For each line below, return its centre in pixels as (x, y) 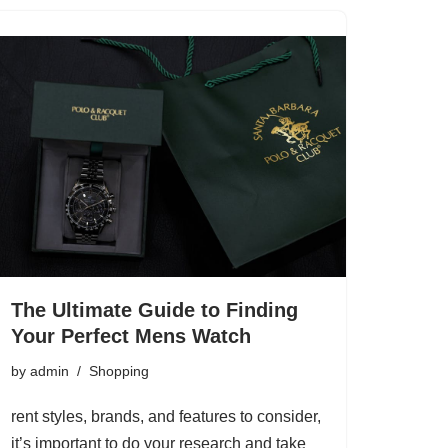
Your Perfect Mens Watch (131, 335)
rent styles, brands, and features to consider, (166, 416)
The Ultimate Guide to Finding (154, 309)
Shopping (119, 370)
